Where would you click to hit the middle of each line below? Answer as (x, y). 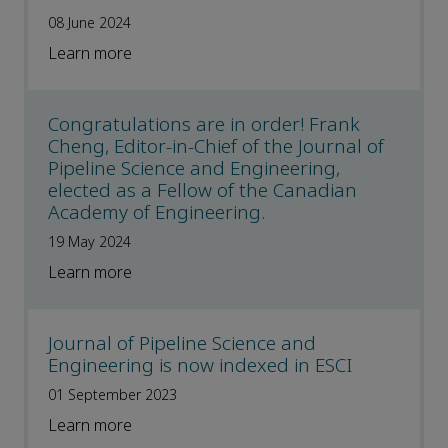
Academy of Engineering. (156, 213)
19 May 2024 (89, 242)
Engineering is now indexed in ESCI (200, 366)
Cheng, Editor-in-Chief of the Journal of (216, 147)
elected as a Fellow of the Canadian (202, 191)
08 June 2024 (89, 23)
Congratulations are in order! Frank (204, 125)
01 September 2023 (112, 395)
